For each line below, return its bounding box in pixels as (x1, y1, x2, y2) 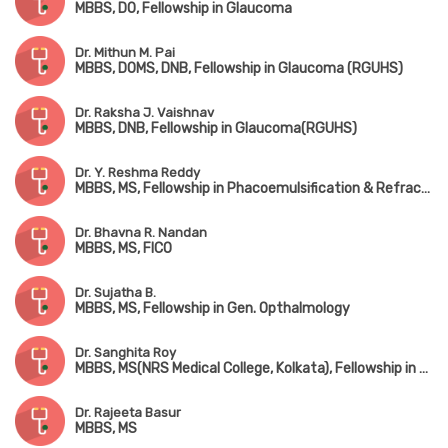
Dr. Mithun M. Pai (75, 45, 175, 61)
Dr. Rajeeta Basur (75, 405, 181, 421)
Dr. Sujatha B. (75, 285, 156, 301)
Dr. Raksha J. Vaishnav (75, 105, 214, 121)
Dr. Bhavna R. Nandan (75, 225, 207, 241)
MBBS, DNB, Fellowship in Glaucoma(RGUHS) (75, 120, 357, 138)
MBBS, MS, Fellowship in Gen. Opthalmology (75, 300, 350, 318)
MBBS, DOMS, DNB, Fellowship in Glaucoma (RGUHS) (75, 60, 403, 78)
